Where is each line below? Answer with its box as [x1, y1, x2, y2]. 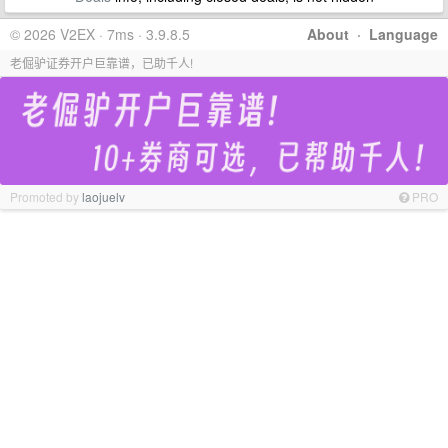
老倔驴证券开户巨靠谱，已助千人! [10, 54, 193, 71]
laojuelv [82, 187, 125, 205]
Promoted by [10, 187, 82, 205]
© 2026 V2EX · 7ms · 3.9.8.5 [10, 24, 190, 44]
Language [369, 24, 438, 44]
